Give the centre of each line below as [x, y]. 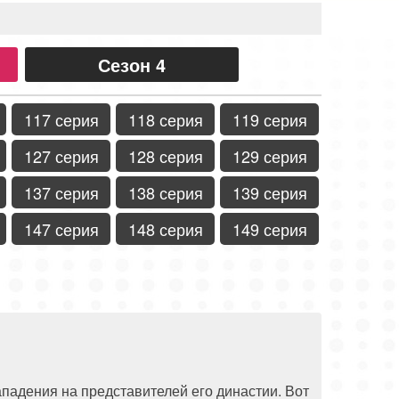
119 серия [269, 119]
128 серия [165, 155]
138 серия [165, 192]
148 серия [165, 228]
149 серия [269, 228]
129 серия [269, 155]
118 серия [165, 119]
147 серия [61, 228]
